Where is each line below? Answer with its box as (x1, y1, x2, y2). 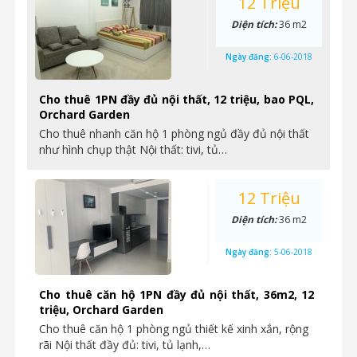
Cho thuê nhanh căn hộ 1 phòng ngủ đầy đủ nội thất (39, 126, 309, 141)
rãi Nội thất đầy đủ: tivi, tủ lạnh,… (39, 337, 210, 352)
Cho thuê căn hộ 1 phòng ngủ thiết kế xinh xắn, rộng (39, 321, 308, 336)
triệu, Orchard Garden (39, 302, 163, 317)
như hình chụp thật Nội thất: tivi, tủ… (39, 142, 227, 157)
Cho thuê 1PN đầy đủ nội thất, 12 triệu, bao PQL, (39, 92, 314, 107)
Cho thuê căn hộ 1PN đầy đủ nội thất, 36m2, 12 (39, 287, 314, 302)
